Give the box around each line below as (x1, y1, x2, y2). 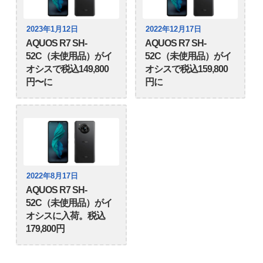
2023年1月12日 (26, 25, 79, 33)
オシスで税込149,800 (26, 63, 109, 74)
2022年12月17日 (145, 25, 201, 33)
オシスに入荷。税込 (26, 211, 106, 221)
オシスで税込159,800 (144, 63, 228, 74)
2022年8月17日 (26, 172, 79, 181)
